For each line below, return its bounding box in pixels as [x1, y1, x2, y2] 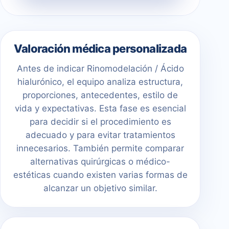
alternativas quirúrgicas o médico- [30, 156, 170, 167]
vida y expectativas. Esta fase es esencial [14, 103, 186, 114]
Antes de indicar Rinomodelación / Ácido [16, 63, 184, 74]
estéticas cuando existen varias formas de [13, 170, 188, 180]
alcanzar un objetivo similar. [43, 183, 157, 194]
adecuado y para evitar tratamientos [25, 130, 175, 141]
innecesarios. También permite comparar [16, 143, 184, 154]
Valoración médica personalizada [13, 42, 187, 56]
